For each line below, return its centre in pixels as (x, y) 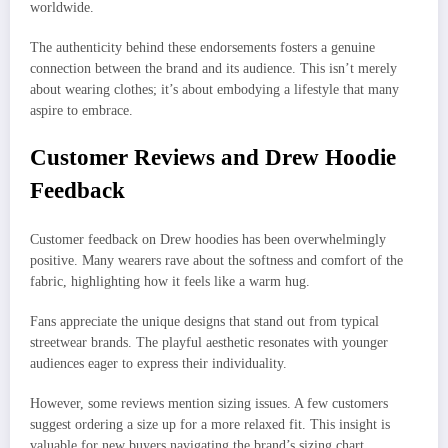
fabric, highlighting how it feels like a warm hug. (170, 282)
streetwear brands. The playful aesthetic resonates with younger (209, 343)
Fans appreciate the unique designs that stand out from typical (204, 322)
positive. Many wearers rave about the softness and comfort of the (216, 261)
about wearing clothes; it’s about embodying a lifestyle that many (214, 90)
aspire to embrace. (81, 111)
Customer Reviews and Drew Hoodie (213, 157)
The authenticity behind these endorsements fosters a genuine (202, 48)
